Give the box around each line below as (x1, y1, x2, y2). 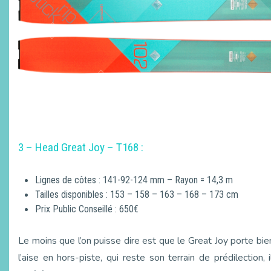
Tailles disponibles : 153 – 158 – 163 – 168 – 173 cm (35, 189, 238, 200)
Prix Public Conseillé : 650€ (35, 203, 139, 215)
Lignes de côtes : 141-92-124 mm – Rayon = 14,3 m (35, 174, 233, 186)
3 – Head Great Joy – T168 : (18, 140, 143, 154)
